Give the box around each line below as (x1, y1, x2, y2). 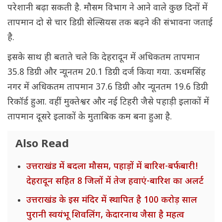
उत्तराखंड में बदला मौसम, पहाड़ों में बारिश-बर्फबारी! (26, 161, 198, 173)
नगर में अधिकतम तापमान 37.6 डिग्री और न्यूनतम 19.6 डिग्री (7, 82, 208, 94)
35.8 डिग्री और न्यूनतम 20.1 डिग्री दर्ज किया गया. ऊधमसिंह (7, 67, 206, 79)
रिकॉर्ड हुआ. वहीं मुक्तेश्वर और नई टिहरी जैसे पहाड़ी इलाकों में (7, 97, 209, 109)
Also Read (15, 137, 69, 152)
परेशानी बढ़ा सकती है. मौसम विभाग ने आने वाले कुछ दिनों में (7, 2, 208, 14)
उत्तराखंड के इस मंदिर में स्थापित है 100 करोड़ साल (26, 195, 197, 207)
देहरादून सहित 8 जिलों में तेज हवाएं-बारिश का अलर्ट (26, 176, 204, 188)
